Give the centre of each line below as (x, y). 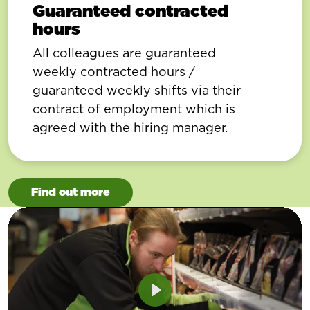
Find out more (71, 192)
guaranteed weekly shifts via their (137, 91)
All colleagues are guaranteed (124, 53)
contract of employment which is (134, 109)
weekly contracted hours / (114, 72)
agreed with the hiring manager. (130, 128)
